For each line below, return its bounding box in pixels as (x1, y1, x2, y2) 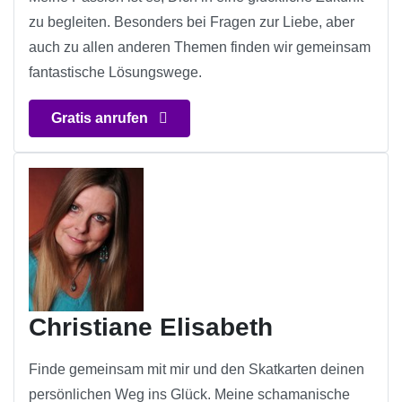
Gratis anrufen (51, 110, 152, 127)
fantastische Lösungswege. (29, 65, 202, 81)
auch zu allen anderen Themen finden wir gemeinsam (29, 39, 371, 56)
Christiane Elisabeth (29, 313, 273, 342)
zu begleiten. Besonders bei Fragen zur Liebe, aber (29, 14, 354, 31)
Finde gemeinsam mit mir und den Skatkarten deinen (29, 362, 364, 378)
